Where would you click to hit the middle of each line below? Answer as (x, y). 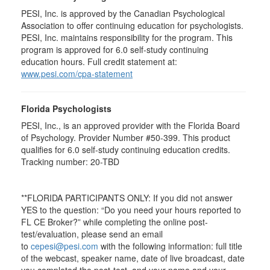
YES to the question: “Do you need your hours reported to (131, 210)
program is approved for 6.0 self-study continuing (115, 49)
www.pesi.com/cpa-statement (77, 74)
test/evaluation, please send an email (92, 234)
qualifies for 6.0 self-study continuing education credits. (126, 149)
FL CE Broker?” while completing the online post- (115, 222)
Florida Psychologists (66, 108)
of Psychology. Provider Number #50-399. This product (126, 137)
